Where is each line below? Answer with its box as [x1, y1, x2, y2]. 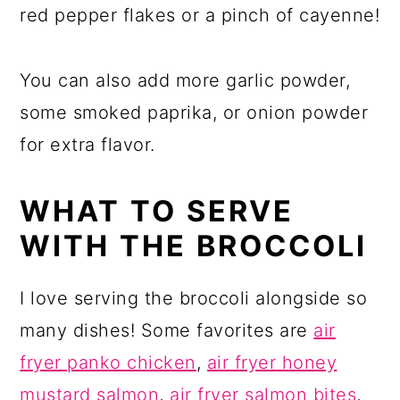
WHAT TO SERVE [20, 194, 295, 229]
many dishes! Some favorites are [20, 320, 314, 342]
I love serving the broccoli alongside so [20, 287, 368, 310]
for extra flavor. [20, 134, 155, 156]
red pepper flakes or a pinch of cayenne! [20, 4, 380, 27]
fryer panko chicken [20, 352, 196, 374]
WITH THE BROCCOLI [20, 229, 368, 264]
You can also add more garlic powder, [20, 70, 351, 92]
